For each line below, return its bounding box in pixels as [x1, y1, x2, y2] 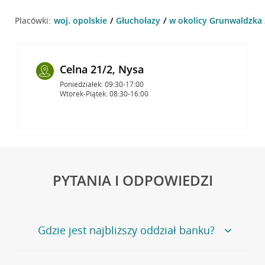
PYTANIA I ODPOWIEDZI [52, 170, 213, 190]
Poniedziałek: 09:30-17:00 [59, 79, 144, 89]
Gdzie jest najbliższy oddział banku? [37, 222, 215, 237]
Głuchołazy [115, 14, 160, 26]
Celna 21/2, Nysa [59, 62, 144, 76]
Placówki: [14, 14, 51, 26]
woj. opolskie [53, 14, 107, 26]
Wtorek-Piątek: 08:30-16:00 [59, 88, 148, 99]
